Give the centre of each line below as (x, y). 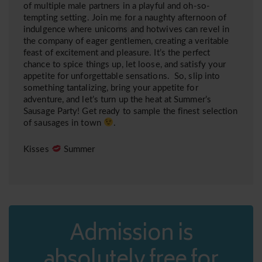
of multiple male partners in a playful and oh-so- (117, 6)
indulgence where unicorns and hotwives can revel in (127, 29)
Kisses (37, 149)
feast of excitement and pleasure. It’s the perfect (117, 53)
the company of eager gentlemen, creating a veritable (126, 41)
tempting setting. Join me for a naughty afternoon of (125, 18)
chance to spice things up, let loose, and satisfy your (125, 64)
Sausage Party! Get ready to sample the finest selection (131, 111)
